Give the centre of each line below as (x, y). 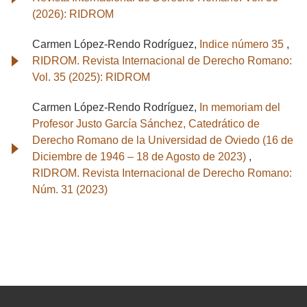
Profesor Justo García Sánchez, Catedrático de (146, 124)
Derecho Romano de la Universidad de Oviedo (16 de (163, 140)
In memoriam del (240, 108)
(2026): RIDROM (73, 14)
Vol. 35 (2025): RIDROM (91, 77)
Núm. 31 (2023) (70, 190)
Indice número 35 (243, 45)
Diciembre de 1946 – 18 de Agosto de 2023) (140, 157)
